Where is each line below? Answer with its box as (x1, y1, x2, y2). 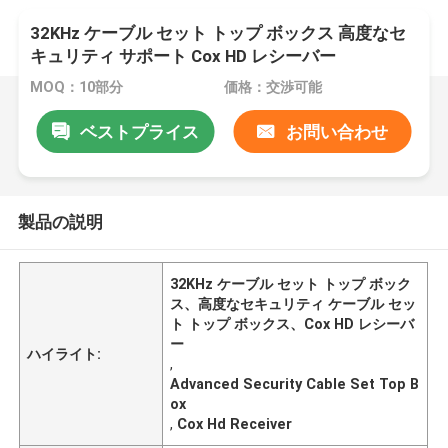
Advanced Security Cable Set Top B (170, 375, 420, 392)
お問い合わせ (285, 121, 388, 142)
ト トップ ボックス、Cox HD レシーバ (170, 315, 415, 332)
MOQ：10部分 (30, 79, 124, 96)
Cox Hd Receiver (177, 415, 293, 432)
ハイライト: (27, 345, 102, 362)
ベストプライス (79, 121, 199, 142)
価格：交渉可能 (223, 79, 322, 96)
